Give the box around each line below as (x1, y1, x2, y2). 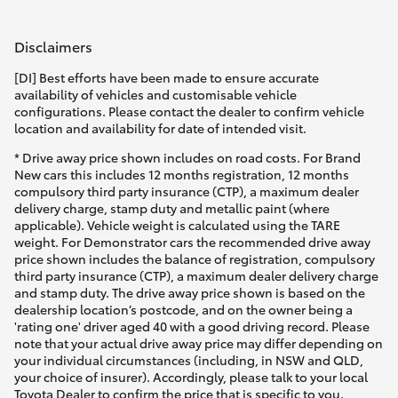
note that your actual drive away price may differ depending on (14, 333, 383, 352)
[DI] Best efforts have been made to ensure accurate (14, 68, 319, 86)
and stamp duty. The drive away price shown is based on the (14, 283, 365, 301)
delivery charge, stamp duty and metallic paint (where (14, 198, 330, 217)
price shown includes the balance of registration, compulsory (14, 249, 375, 267)
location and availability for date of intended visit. (14, 118, 306, 137)
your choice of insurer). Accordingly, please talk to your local (14, 367, 368, 386)
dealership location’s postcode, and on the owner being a (14, 299, 353, 318)
